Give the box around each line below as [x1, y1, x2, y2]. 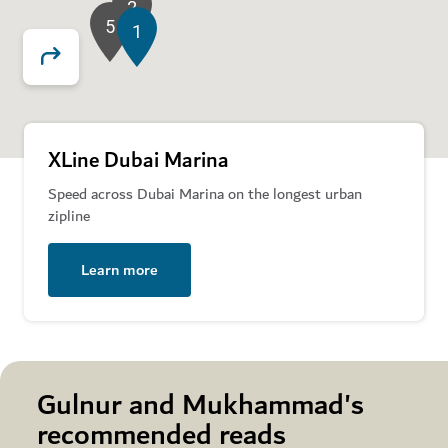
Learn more [81, 256, 158, 283]
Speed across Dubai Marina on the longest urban [48, 180, 362, 207]
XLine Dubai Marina [48, 142, 229, 179]
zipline [48, 202, 90, 229]
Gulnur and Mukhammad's [37, 380, 364, 430]
